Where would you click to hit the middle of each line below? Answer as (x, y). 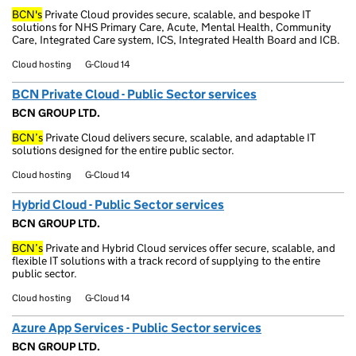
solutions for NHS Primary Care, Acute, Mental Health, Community (172, 27)
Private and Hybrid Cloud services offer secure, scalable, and (189, 248)
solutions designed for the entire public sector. (123, 150)
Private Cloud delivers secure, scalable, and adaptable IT (179, 137)
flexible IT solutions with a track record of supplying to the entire (166, 261)
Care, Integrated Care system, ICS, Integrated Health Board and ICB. (176, 40)
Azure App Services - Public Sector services (137, 328)
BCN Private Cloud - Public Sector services (134, 94)
